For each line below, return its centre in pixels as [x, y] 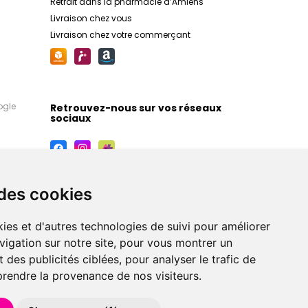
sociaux [70, 118]
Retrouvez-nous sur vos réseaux [136, 108]
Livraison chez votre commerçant [120, 34]
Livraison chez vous [91, 18]
